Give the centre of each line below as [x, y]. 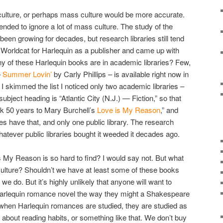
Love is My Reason [129, 110]
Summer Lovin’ [27, 74]
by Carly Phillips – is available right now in [120, 74]
